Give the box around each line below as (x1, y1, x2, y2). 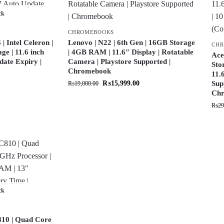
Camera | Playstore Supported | (68, 57, 171, 65)
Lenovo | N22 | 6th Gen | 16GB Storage (68, 38, 195, 46)
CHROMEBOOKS (68, 28, 114, 35)
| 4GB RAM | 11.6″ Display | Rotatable (68, 47, 194, 56)
